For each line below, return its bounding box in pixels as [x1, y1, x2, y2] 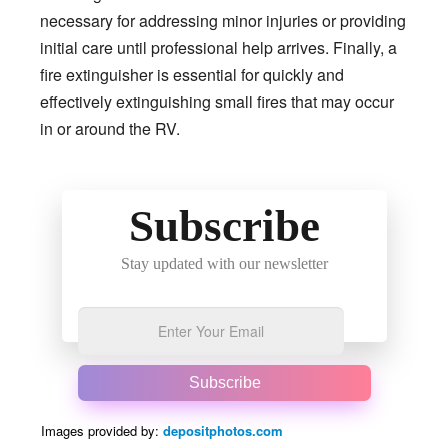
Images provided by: [41, 420, 163, 440]
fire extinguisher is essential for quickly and [40, 62, 344, 86]
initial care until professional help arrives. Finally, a [40, 35, 397, 59]
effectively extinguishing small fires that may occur [40, 89, 394, 113]
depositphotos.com [163, 420, 283, 440]
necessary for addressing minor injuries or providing [40, 8, 406, 32]
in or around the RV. [40, 116, 180, 140]
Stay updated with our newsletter [121, 254, 328, 272]
